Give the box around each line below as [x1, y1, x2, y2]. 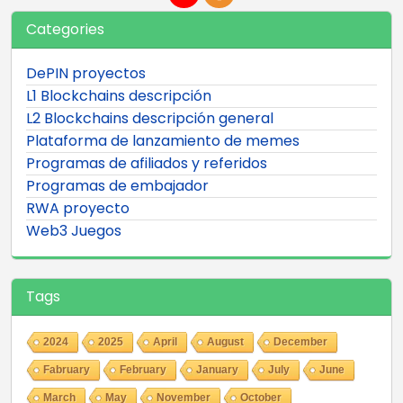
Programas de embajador [26, 175, 209, 196]
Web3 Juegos [26, 219, 121, 241]
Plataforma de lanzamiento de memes [26, 130, 300, 151]
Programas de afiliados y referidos [26, 152, 267, 174]
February [120, 363, 166, 376]
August [207, 335, 244, 348]
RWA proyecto [26, 197, 130, 219]
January [196, 363, 238, 376]
